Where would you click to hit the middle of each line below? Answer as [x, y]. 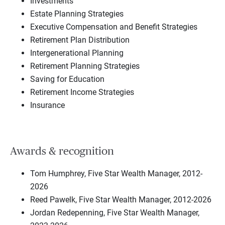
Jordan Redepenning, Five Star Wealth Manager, [115, 213]
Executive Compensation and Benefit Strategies [114, 27]
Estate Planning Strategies [77, 14]
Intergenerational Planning [77, 53]
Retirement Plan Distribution [80, 40]
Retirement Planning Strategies [85, 66]
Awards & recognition [62, 151]
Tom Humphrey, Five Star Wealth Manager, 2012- [116, 174]
